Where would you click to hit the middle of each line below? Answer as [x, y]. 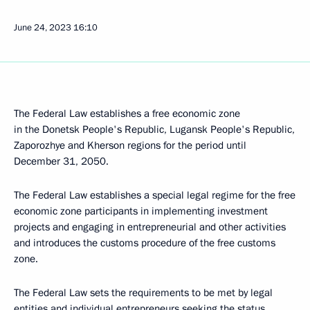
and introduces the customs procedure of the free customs [145, 243]
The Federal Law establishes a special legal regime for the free [155, 195]
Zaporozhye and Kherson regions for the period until [130, 145]
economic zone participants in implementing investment [141, 211]
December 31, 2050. [61, 161]
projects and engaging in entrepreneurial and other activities [150, 227]
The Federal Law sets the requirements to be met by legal [143, 293]
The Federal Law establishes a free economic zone [127, 113]
